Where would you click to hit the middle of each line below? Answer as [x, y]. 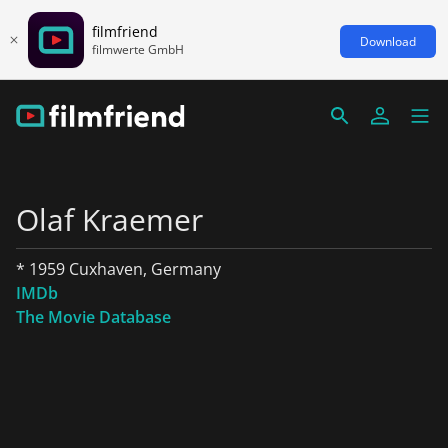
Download [388, 41]
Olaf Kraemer [109, 219]
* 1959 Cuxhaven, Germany [118, 269]
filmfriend [125, 31]
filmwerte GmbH [138, 49]
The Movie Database [93, 317]
